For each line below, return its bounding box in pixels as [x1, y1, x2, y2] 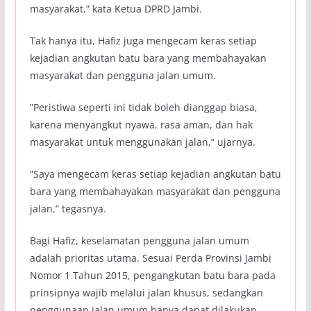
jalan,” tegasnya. [29, 201, 106, 215]
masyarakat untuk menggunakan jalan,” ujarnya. [29, 135, 255, 149]
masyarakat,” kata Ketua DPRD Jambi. [29, 1, 202, 15]
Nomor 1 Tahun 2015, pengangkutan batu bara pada [29, 268, 276, 282]
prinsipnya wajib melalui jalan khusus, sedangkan [29, 285, 263, 299]
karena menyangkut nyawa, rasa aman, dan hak [29, 117, 253, 131]
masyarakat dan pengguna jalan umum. [29, 68, 216, 82]
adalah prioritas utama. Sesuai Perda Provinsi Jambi [29, 251, 271, 264]
